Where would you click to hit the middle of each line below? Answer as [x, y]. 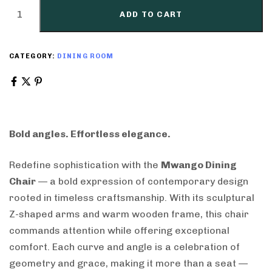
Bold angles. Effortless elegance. [90, 134]
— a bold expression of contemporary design [142, 182]
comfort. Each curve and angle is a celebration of [124, 247]
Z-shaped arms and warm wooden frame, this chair [129, 214]
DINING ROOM [86, 56]
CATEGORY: [33, 56]
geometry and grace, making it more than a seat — [128, 263]
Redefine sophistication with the [85, 165]
